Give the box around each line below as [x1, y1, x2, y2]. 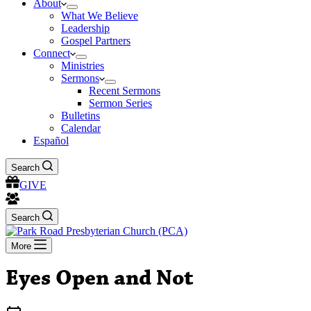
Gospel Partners [61, 35, 131, 47]
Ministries [61, 60, 104, 72]
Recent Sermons [89, 85, 160, 96]
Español [33, 135, 69, 146]
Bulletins [61, 110, 100, 121]
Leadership [61, 22, 110, 34]
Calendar [61, 122, 101, 134]
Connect [33, 47, 70, 59]
